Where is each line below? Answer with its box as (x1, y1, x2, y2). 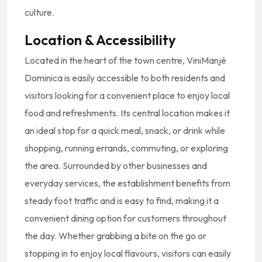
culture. (25, 6, 54, 18)
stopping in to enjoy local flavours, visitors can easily (25, 247, 231, 259)
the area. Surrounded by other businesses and (25, 159, 207, 171)
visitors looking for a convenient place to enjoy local (25, 89, 230, 101)
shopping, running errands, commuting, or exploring (25, 142, 228, 154)
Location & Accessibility (25, 30, 176, 49)
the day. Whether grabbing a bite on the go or (25, 229, 206, 242)
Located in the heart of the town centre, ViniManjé (25, 54, 226, 66)
